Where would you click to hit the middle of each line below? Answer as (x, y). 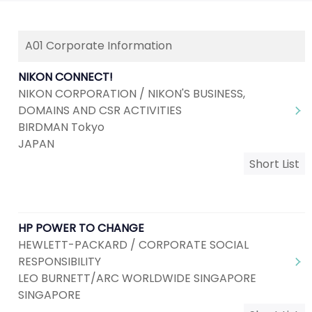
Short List (274, 164)
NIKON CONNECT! (65, 77)
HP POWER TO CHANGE (81, 228)
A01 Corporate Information (99, 46)
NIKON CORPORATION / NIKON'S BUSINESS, (132, 94)
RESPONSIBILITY (60, 262)
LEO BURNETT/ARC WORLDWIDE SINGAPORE (137, 278)
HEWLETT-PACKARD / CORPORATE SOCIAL (133, 245)
